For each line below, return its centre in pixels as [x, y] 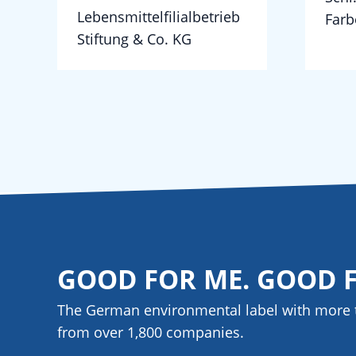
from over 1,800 [112, 332]
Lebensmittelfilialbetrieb [159, 16]
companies [203, 332]
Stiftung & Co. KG [134, 39]
